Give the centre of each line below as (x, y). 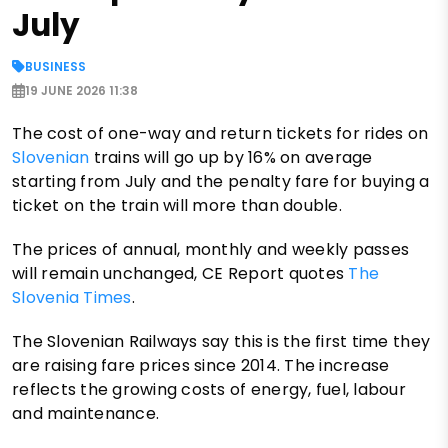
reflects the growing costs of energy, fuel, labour (209, 390)
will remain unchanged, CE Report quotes (180, 274)
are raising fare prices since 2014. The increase (201, 366)
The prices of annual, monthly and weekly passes (211, 250)
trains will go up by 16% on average (231, 158)
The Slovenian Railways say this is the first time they (221, 342)
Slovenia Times (72, 298)
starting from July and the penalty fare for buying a (221, 182)
